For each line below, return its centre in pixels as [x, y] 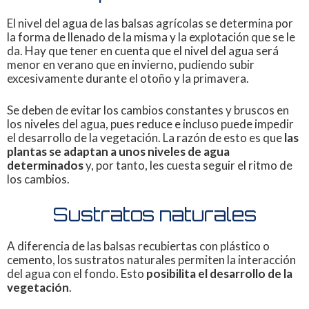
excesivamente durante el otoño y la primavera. [128, 79]
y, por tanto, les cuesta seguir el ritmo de [188, 165]
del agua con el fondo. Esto [77, 274]
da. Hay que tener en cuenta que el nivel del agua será [143, 51]
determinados [45, 165]
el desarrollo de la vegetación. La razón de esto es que [146, 137]
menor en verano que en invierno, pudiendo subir [131, 65]
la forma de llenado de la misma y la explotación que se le [151, 37]
